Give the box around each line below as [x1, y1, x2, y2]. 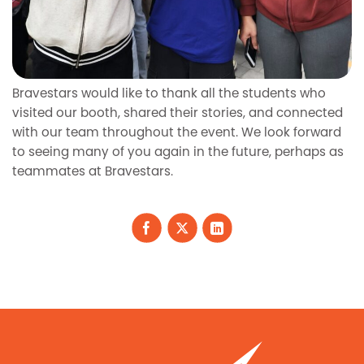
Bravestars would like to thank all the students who [12, 88, 326, 102]
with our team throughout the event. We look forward [12, 127, 341, 141]
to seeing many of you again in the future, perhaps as [12, 146, 344, 160]
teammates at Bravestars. [12, 166, 173, 180]
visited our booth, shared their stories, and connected [12, 107, 343, 121]
